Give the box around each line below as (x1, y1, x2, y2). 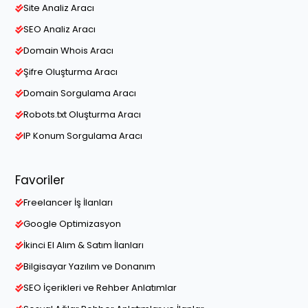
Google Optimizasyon (23, 217, 121, 230)
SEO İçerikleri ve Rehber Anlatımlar (23, 281, 177, 294)
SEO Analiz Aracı (23, 23, 96, 36)
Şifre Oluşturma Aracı (23, 65, 118, 78)
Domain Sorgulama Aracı (23, 87, 136, 100)
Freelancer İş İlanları (23, 196, 113, 209)
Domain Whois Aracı (23, 44, 113, 57)
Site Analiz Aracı (23, 1, 94, 14)
